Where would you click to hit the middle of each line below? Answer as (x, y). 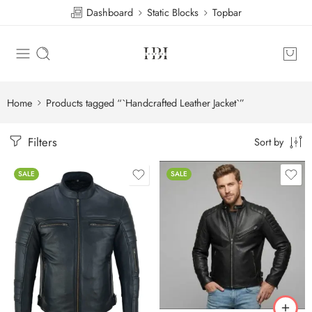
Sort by (269, 142)
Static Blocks (173, 12)
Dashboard (108, 12)
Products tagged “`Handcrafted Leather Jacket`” (145, 102)
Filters (41, 142)
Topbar (227, 12)
